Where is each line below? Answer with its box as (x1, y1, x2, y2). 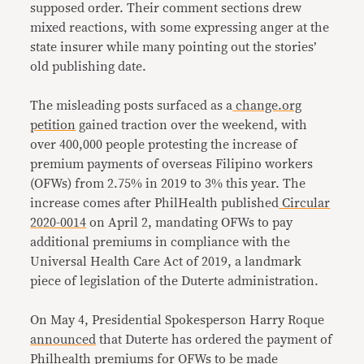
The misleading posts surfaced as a (30, 98, 233, 112)
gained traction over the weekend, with (76, 118, 308, 132)
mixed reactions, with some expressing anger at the (30, 20, 330, 34)
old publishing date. (30, 59, 147, 73)
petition (30, 118, 76, 132)
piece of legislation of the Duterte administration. (30, 274, 319, 288)
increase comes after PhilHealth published (30, 196, 279, 210)
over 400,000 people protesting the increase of (30, 137, 298, 151)
